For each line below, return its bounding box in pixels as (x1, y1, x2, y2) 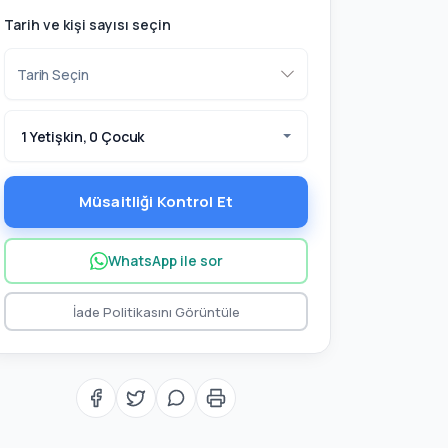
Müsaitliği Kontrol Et (78, 191, 234, 212)
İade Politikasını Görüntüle (72, 302, 240, 321)
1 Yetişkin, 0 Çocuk (21, 126, 145, 146)
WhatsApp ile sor (107, 251, 223, 270)
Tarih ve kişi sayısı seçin (4, 15, 171, 34)
